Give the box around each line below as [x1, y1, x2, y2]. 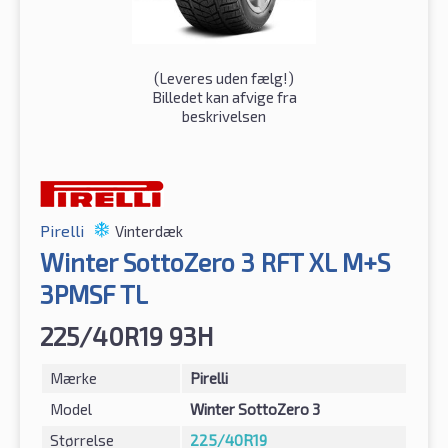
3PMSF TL [40, 278, 148, 309]
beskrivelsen [182, 106, 266, 125]
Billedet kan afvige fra [151, 87, 297, 106]
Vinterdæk [115, 221, 183, 240]
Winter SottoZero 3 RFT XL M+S [40, 246, 390, 277]
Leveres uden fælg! [159, 68, 288, 87]
